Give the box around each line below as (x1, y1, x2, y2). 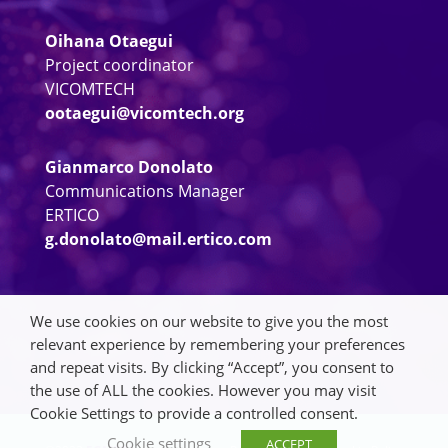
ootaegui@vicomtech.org (44, 101, 244, 124)
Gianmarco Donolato (44, 155, 213, 178)
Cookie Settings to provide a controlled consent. (30, 403, 358, 423)
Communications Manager (44, 179, 245, 202)
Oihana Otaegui (44, 29, 173, 52)
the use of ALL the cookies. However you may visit (30, 380, 376, 400)
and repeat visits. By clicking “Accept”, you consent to (30, 357, 394, 377)
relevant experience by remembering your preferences (30, 334, 405, 354)
